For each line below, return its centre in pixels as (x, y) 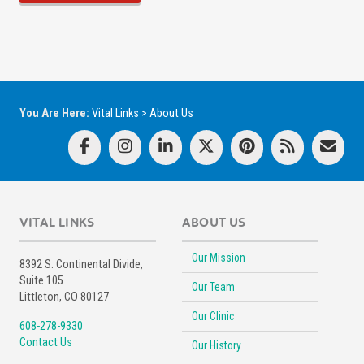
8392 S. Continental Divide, (81, 264)
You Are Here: (56, 113)
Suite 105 (41, 280)
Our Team (213, 286)
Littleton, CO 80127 (64, 297)
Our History (217, 345)
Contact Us (46, 342)
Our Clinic (213, 316)
